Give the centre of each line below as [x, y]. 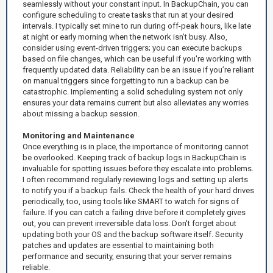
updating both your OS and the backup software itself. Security [133, 234]
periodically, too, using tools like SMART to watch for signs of [131, 201]
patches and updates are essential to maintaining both [118, 245]
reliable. [36, 267]
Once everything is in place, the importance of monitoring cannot [136, 146]
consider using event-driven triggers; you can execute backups [132, 48]
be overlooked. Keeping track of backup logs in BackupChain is [134, 157]
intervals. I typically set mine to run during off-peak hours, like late [137, 26]
